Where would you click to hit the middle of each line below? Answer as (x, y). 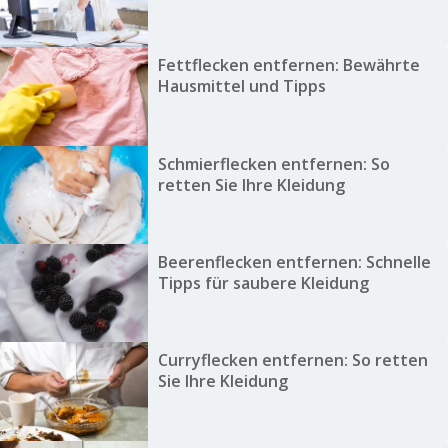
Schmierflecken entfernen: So (273, 163)
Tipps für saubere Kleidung (263, 282)
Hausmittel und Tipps (241, 86)
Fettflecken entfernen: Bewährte (288, 65)
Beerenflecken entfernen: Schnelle (294, 261)
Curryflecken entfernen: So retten (292, 360)
